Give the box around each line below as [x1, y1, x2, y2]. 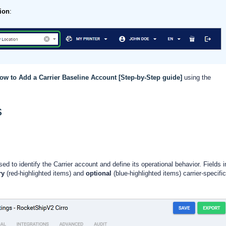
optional [86, 169, 114, 177]
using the [182, 74, 211, 81]
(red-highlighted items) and [7, 169, 86, 177]
